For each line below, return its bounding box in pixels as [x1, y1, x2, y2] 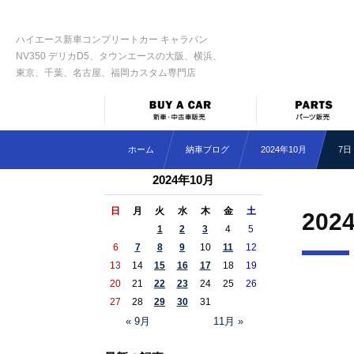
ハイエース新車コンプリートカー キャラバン [16, 34, 208, 45]
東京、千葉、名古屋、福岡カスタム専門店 [16, 67, 196, 78]
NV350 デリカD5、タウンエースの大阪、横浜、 [16, 51, 222, 62]
